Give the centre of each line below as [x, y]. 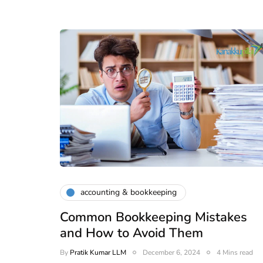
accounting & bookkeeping [129, 193]
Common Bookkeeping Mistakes [154, 217]
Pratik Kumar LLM [98, 252]
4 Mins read [235, 252]
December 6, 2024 [171, 252]
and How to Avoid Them [131, 233]
